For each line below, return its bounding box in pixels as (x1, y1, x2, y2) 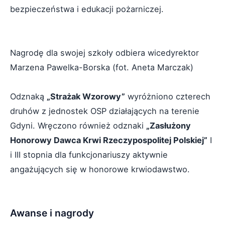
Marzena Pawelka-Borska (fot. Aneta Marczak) (10, 62, 193, 72)
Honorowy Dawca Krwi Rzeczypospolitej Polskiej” (10, 135, 207, 145)
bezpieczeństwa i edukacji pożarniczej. (10, 4, 164, 14)
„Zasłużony (146, 120, 191, 131)
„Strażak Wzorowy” (47, 91, 125, 101)
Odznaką (10, 91, 47, 101)
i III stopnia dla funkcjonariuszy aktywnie (10, 149, 168, 160)
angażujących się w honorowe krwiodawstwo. (10, 164, 190, 174)
